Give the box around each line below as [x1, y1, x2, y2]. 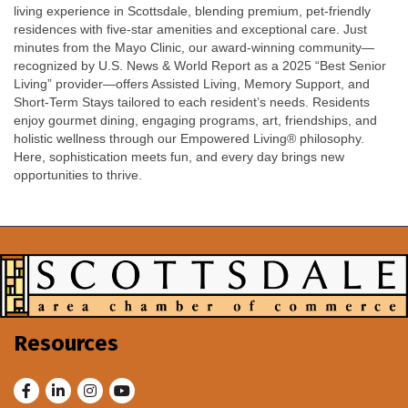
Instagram [76, 378, 146, 396]
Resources [14, 330, 118, 356]
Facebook [13, 378, 76, 396]
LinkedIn [45, 378, 104, 396]
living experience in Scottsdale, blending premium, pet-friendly [14, 4, 371, 19]
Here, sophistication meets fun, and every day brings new [14, 149, 344, 165]
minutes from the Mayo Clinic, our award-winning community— [14, 40, 374, 56]
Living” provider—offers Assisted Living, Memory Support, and [14, 76, 370, 92]
